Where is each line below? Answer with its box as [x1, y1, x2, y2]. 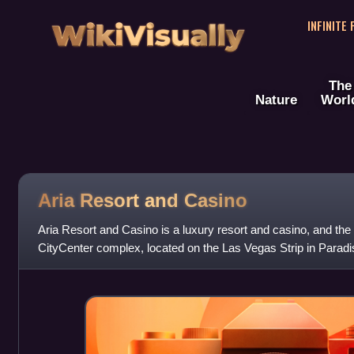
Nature [255, 92, 297, 108]
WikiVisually [46, 9, 250, 52]
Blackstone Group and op [37, 259, 169, 273]
